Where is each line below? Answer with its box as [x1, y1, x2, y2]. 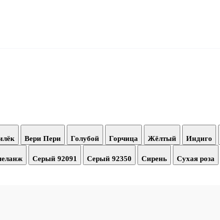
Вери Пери [25, 134, 61, 142]
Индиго [186, 134, 212, 142]
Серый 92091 [32, 154, 77, 163]
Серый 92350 [87, 154, 132, 163]
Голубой [71, 134, 99, 142]
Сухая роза [177, 154, 215, 163]
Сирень [141, 154, 167, 163]
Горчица [109, 134, 138, 142]
